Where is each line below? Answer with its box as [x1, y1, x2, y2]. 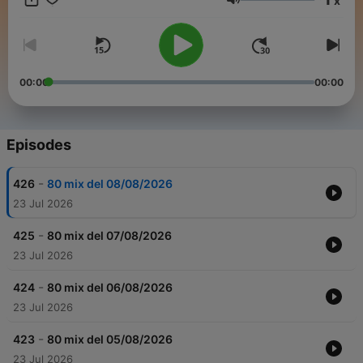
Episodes [6, 136, 71, 154]
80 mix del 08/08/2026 [47, 177, 173, 191]
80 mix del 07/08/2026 [47, 228, 172, 243]
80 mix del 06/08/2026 [47, 280, 173, 295]
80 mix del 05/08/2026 [47, 332, 173, 347]
